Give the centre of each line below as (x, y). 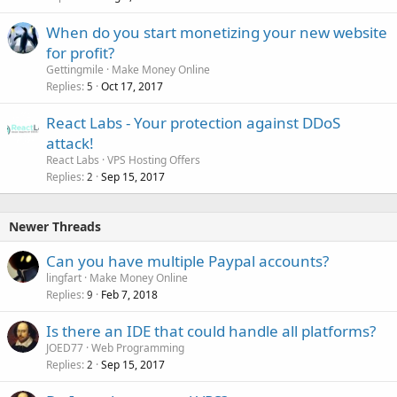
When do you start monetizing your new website (217, 32)
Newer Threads (55, 226)
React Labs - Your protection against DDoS (193, 122)
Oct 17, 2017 (132, 86)
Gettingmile (75, 69)
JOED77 (65, 347)
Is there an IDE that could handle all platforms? (211, 331)
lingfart (64, 277)
